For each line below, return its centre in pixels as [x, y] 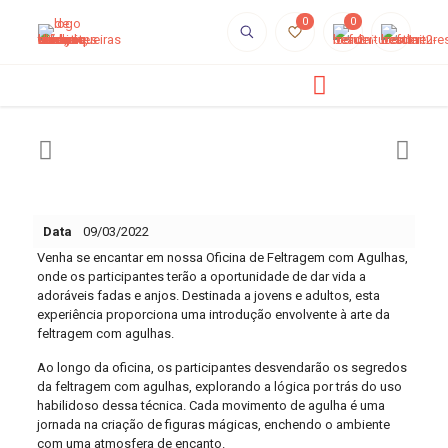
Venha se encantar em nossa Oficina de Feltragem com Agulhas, [222, 257]
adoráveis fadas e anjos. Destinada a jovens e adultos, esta [208, 295]
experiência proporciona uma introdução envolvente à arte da [213, 314]
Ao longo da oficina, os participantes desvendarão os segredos [221, 367]
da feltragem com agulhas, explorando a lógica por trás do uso [219, 386]
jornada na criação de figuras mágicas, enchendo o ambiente [213, 424]
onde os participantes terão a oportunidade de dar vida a [201, 276]
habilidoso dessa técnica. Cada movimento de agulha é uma [210, 405]
